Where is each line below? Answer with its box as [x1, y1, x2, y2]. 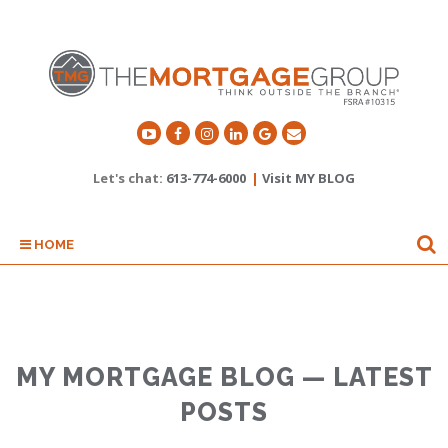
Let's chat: [93, 168, 166, 187]
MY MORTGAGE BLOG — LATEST [15, 361, 433, 392]
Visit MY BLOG [262, 168, 355, 187]
